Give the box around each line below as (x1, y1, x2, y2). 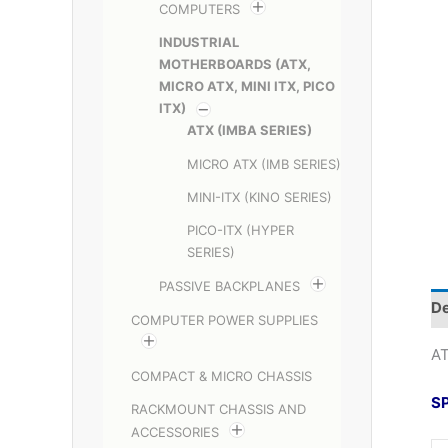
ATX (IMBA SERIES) (187, 122, 312, 139)
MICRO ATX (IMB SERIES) (187, 155, 341, 172)
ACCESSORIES (131, 424, 219, 441)
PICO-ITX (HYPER (187, 222, 294, 239)
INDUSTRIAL (159, 34, 239, 51)
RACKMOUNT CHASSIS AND (131, 401, 306, 418)
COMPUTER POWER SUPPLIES (131, 311, 318, 328)
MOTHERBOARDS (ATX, (159, 56, 311, 73)
